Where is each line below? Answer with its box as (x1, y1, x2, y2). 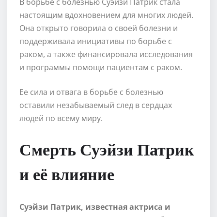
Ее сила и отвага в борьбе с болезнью (19, 86, 163, 97)
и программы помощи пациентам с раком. (19, 62, 182, 73)
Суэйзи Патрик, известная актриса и (19, 201, 170, 212)
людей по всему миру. (19, 112, 103, 124)
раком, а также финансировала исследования (19, 48, 193, 60)
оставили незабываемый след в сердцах (19, 99, 172, 110)
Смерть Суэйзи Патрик (19, 138, 194, 159)
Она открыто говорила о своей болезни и (19, 22, 178, 33)
